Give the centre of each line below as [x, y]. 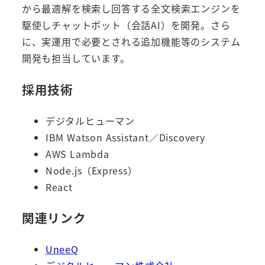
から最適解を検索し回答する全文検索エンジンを [131, 9]
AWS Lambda [77, 153]
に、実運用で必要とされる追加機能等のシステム [131, 42]
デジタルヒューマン [90, 120]
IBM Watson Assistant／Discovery [125, 137]
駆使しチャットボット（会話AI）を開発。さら [126, 25]
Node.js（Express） [91, 170]
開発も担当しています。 [76, 58]
